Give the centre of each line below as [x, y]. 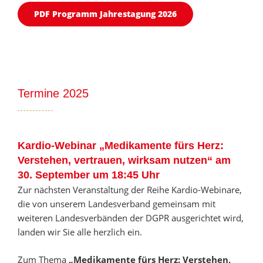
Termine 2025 [53, 94]
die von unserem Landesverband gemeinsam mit [117, 204]
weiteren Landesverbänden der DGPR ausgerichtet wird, [131, 218]
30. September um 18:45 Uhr [89, 175]
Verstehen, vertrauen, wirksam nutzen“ [115, 161]
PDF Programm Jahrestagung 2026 [105, 14]
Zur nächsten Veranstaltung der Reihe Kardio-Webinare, [130, 190]
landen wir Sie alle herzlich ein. [80, 232]
